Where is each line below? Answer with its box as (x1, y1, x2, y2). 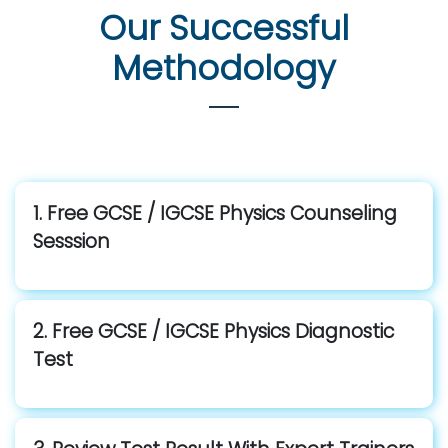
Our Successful (99, 4, 349, 53)
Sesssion (33, 228, 110, 256)
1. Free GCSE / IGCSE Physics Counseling (33, 200, 397, 228)
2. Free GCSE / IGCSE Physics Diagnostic (33, 318, 394, 346)
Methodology (112, 44, 336, 93)
